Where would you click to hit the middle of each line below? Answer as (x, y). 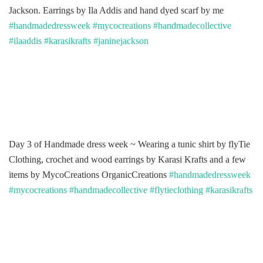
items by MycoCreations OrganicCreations (89, 175)
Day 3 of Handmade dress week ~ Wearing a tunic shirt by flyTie (129, 144)
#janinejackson (121, 41)
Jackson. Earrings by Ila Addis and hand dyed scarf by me (116, 11)
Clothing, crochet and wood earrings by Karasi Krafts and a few (127, 160)
